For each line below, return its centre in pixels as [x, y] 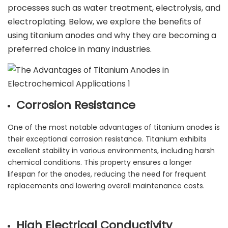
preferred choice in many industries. [80, 49]
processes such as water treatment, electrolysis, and [114, 8]
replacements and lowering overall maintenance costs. [106, 186]
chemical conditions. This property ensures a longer [100, 163]
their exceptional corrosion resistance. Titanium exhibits [107, 139]
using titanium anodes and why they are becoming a [112, 36]
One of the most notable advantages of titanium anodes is [114, 127]
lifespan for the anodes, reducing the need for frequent [107, 174]
